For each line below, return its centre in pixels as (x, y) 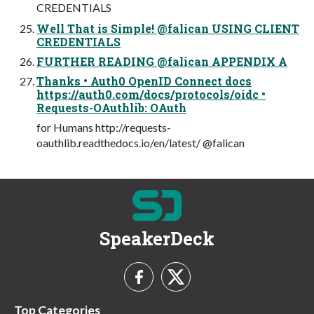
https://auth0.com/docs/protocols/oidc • (151, 94)
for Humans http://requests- (104, 127)
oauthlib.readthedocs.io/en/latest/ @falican (141, 142)
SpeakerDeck (157, 238)
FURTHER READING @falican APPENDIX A (162, 61)
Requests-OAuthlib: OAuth (111, 107)
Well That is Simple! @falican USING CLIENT (168, 28)
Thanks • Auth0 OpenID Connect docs (144, 81)
